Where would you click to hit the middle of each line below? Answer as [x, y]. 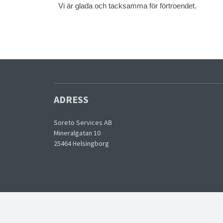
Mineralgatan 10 [77, 133]
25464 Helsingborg [81, 144]
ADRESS [71, 100]
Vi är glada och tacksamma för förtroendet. [128, 6]
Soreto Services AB [83, 123]
